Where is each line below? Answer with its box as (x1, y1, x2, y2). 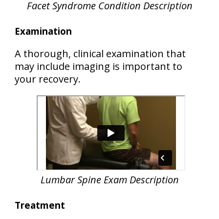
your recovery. (15, 72, 81, 86)
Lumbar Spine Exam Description (40, 173, 179, 186)
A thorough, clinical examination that (15, 47, 186, 60)
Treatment (15, 199, 65, 211)
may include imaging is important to (15, 60, 182, 73)
